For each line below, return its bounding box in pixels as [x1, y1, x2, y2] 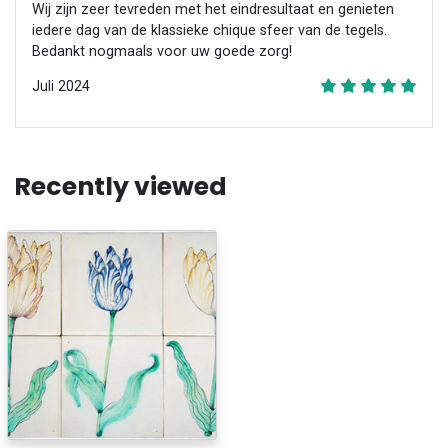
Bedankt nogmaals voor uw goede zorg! [32, 42, 292, 60]
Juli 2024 [32, 78, 90, 96]
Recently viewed [14, 168, 228, 204]
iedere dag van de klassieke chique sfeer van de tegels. [32, 21, 387, 39]
